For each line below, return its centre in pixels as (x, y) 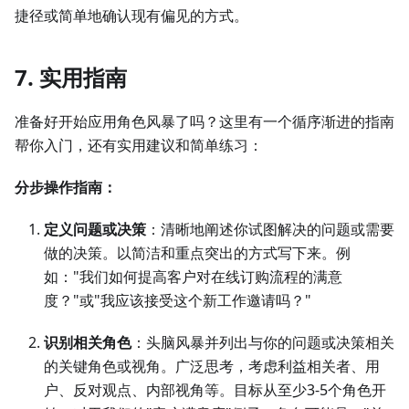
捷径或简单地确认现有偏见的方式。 (131, 16)
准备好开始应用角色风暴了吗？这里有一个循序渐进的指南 (204, 122)
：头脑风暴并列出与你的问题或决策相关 (263, 343)
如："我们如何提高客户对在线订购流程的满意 (193, 277)
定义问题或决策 (95, 230)
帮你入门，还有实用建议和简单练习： (139, 146)
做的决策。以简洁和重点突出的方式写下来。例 (197, 253)
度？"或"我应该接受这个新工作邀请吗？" (178, 301)
